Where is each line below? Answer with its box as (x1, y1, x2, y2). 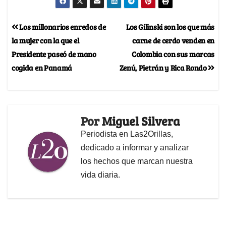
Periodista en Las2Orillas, (81, 130, 173, 139)
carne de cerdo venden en (132, 35, 214, 46)
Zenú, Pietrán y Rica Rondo (119, 62, 208, 73)
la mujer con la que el (12, 35, 79, 46)
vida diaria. (81, 171, 120, 180)
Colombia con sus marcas (132, 48, 214, 60)
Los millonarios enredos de (18, 21, 106, 32)
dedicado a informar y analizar (81, 143, 189, 152)
